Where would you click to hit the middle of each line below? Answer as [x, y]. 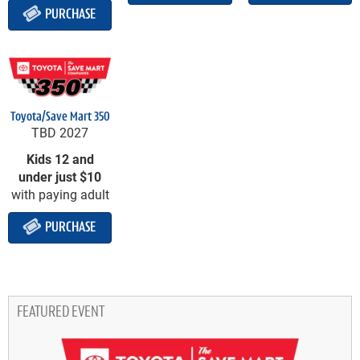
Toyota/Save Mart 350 [60, 117]
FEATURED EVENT [61, 312]
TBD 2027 [60, 132]
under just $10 [60, 176]
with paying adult [60, 194]
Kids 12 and [60, 158]
